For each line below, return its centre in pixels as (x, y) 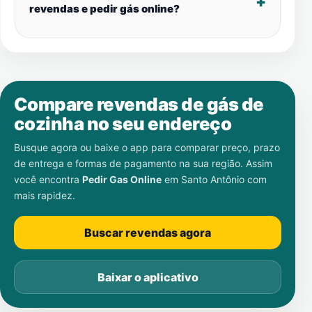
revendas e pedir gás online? (104, 9)
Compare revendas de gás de (139, 104)
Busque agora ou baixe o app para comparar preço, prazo (147, 147)
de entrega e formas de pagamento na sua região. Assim (143, 163)
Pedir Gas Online (122, 179)
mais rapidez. (45, 195)
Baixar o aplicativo (148, 277)
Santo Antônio (213, 179)
